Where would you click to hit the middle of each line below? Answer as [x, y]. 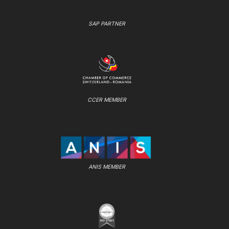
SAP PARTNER [107, 24]
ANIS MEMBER [107, 167]
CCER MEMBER [107, 100]
